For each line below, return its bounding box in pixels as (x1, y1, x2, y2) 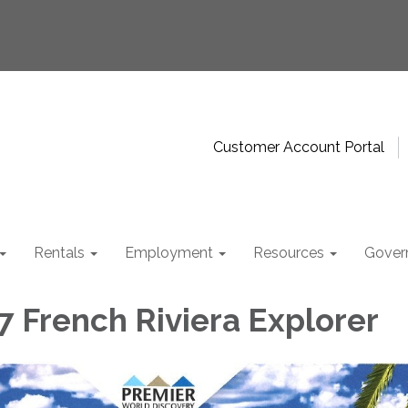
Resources (253, 244, 324, 261)
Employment (125, 244, 213, 261)
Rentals (34, 244, 85, 261)
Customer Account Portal (213, 138, 384, 156)
